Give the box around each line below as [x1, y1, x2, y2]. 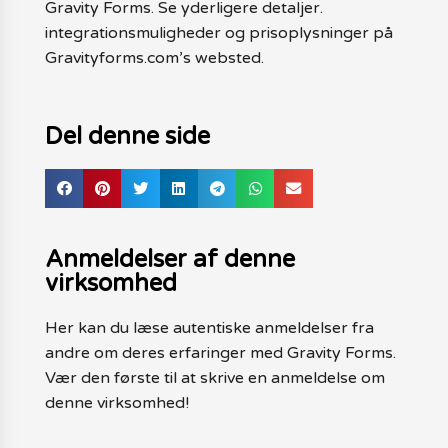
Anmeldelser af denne [44, 244, 295, 274]
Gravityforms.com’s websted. [44, 48, 264, 68]
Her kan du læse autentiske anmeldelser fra [44, 317, 374, 338]
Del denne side [44, 122, 210, 152]
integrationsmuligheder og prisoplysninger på [44, 23, 393, 43]
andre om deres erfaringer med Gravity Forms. [44, 342, 396, 363]
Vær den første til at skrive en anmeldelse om [44, 367, 385, 388]
